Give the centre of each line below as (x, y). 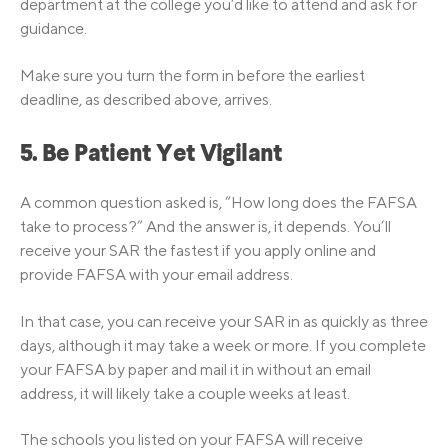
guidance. (53, 29)
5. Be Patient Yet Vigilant (151, 154)
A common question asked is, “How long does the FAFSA (218, 203)
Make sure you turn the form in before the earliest (192, 75)
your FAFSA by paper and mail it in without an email (195, 369)
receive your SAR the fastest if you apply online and (198, 251)
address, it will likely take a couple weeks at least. (185, 393)
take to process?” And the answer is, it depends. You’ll (205, 227)
